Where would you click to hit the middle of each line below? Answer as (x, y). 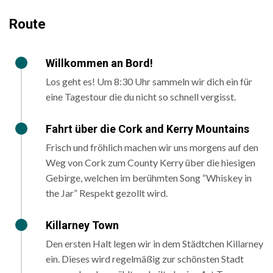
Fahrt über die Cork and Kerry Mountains (147, 129)
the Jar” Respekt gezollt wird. (107, 193)
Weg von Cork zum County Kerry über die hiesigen (151, 163)
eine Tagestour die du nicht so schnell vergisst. (141, 97)
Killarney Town (82, 225)
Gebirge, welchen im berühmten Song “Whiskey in (149, 178)
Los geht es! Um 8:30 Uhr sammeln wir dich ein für (149, 82)
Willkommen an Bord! (99, 63)
